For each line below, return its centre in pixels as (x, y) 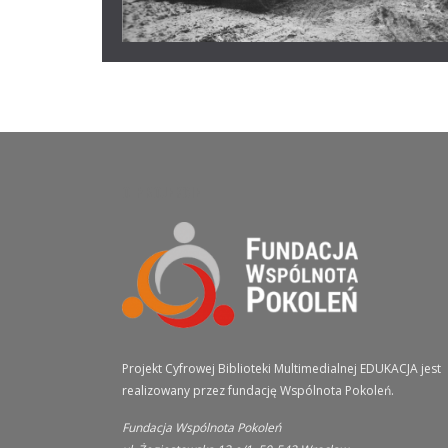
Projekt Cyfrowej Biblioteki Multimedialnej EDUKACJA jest (281, 369)
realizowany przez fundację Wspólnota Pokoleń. (258, 391)
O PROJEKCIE (161, 191)
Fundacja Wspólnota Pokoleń (201, 428)
